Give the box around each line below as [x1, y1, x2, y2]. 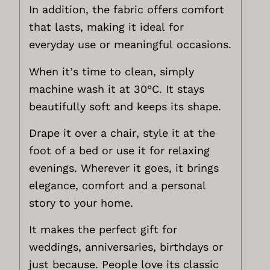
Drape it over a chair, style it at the [29, 126, 216, 139]
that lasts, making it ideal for [29, 20, 184, 34]
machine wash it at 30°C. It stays [29, 82, 205, 95]
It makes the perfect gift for [29, 223, 178, 236]
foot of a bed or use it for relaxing [29, 143, 210, 157]
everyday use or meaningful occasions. [29, 38, 232, 51]
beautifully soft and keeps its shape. [29, 99, 222, 113]
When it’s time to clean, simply [29, 64, 195, 78]
